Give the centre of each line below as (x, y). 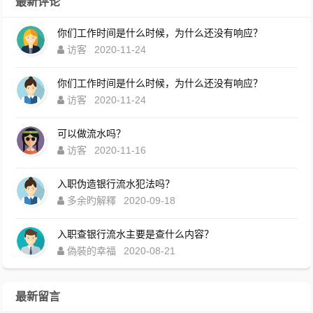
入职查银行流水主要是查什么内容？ (136, 234)
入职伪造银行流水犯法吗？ (116, 183)
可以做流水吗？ (92, 133)
